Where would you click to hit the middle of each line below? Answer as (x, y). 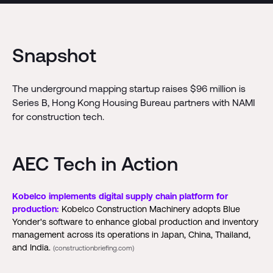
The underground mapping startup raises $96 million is (129, 89)
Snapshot (54, 55)
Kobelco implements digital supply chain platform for (120, 196)
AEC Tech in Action (95, 163)
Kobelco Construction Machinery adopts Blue (149, 209)
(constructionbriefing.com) (93, 247)
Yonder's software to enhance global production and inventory (135, 222)
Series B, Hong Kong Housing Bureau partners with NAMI (133, 103)
